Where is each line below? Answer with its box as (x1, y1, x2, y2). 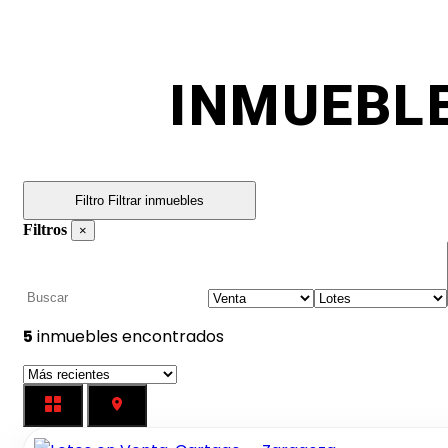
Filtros (23, 220, 67, 238)
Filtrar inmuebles (108, 192, 204, 208)
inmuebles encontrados (33, 324, 224, 348)
